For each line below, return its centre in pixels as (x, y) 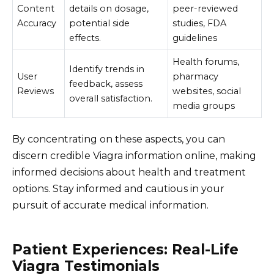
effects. (85, 38)
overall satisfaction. (111, 98)
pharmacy (196, 76)
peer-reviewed (206, 8)
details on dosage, (109, 8)
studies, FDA (200, 23)
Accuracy (37, 23)
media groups (204, 106)
